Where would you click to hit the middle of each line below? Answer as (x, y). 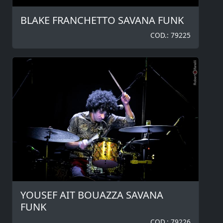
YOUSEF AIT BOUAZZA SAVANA (92, 195)
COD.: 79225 (170, 35)
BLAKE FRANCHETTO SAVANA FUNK (102, 20)
